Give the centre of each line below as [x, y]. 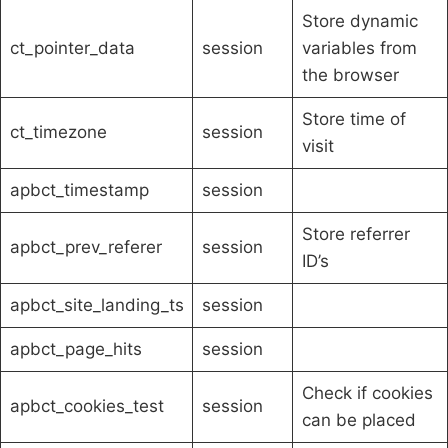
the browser [350, 74]
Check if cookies [367, 392]
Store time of [353, 118]
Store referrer [355, 233]
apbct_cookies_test [86, 405]
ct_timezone [58, 131]
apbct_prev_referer [85, 246]
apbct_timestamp [79, 189]
